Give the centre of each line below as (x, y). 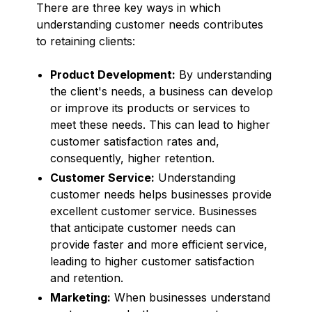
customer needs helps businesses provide (161, 194)
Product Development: (113, 74)
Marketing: (80, 297)
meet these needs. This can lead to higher (160, 124)
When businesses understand (190, 297)
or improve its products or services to (150, 108)
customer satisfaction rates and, (135, 141)
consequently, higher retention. (132, 158)
